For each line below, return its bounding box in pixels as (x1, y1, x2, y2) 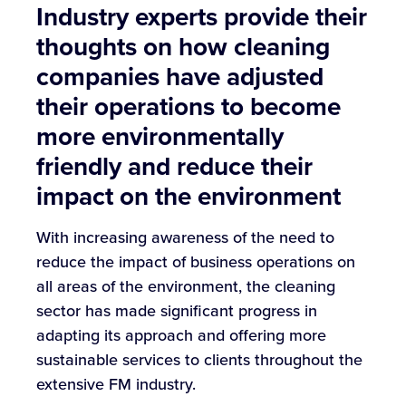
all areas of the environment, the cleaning (36, 275, 335, 299)
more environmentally (36, 118, 284, 156)
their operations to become (36, 88, 341, 126)
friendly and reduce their (36, 148, 313, 186)
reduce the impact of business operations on (36, 250, 355, 275)
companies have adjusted (36, 58, 324, 96)
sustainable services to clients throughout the (36, 348, 362, 372)
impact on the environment (36, 178, 341, 216)
